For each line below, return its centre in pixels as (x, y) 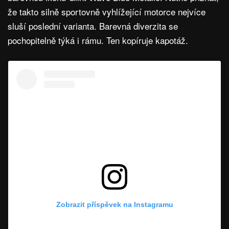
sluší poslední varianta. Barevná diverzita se (93, 26)
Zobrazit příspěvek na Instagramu (114, 205)
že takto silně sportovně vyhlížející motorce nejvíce (107, 12)
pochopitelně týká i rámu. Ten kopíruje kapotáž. (99, 40)
